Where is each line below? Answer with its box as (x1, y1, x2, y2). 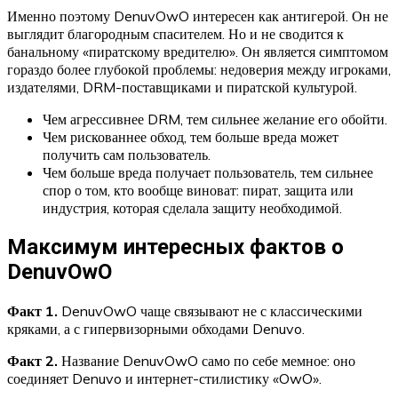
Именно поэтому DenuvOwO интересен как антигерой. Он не (7, 6, 388, 25)
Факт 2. (7, 351, 58, 370)
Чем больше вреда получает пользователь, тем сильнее (43, 163, 373, 181)
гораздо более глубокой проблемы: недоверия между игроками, (7, 60, 391, 78)
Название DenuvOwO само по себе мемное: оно (58, 351, 355, 370)
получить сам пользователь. (43, 145, 211, 163)
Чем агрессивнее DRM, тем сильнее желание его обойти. (43, 109, 387, 128)
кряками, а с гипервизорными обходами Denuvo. (7, 319, 305, 338)
